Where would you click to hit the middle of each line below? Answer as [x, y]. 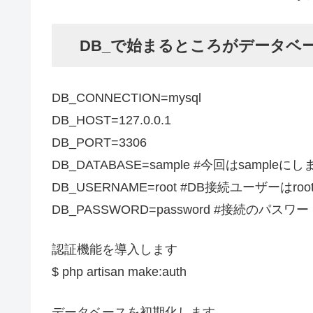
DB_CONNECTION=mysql [126, 98]
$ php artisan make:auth [119, 272]
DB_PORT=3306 [99, 143]
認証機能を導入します [115, 250]
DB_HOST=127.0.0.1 [111, 121]
